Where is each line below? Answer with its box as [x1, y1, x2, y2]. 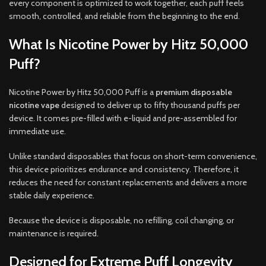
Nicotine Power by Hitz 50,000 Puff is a [9, 86, 156, 97]
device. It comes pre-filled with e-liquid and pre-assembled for [9, 112, 237, 123]
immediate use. [9, 125, 66, 137]
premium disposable [156, 86, 232, 97]
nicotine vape [9, 99, 59, 110]
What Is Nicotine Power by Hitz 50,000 [9, 35, 248, 53]
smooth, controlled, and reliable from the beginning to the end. [9, 10, 240, 21]
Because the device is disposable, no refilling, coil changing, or [9, 214, 234, 226]
